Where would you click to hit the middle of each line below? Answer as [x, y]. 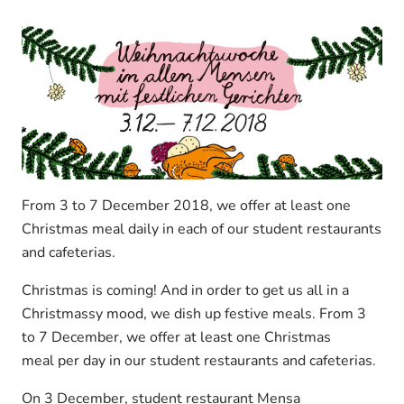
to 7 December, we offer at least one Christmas [176, 337]
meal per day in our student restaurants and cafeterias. [199, 360]
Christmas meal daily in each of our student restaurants [202, 229]
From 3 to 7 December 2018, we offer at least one [186, 205]
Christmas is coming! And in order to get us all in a [185, 290]
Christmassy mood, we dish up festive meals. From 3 [194, 313]
